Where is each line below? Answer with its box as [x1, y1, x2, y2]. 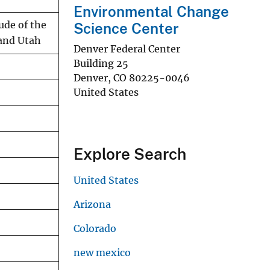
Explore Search [74, 144, 186, 163]
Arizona [74, 198, 111, 210]
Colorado [74, 222, 116, 234]
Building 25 [74, 57, 128, 69]
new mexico [74, 246, 131, 259]
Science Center [74, 20, 179, 37]
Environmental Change [74, 3, 229, 20]
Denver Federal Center [74, 42, 180, 55]
